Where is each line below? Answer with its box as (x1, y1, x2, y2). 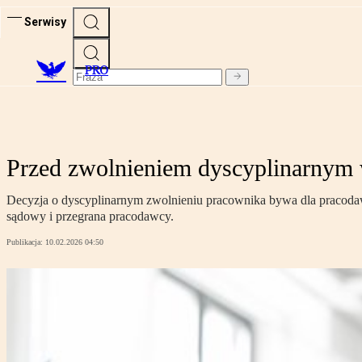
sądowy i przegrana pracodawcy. (6, 209, 174, 224)
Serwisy (24, 15, 66, 28)
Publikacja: (6, 238, 45, 247)
